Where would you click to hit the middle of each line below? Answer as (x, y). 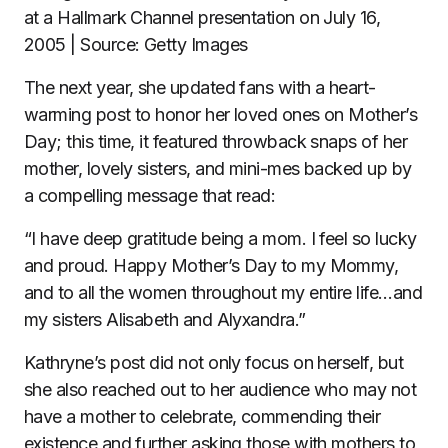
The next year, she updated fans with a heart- (200, 88)
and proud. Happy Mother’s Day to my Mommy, (211, 266)
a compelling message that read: (150, 196)
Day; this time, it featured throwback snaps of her (215, 142)
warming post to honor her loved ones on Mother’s (221, 115)
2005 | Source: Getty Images (136, 45)
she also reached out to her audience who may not (220, 390)
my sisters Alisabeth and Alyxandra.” (165, 320)
